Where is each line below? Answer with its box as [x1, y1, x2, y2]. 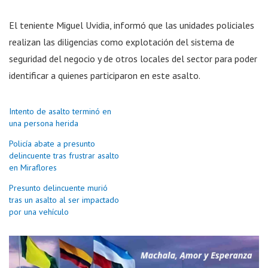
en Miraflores [9, 162, 57, 173]
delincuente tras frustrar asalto [9, 150, 119, 161]
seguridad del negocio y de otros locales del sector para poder [9, 52, 257, 65]
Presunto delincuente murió [9, 182, 108, 193]
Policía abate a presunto [9, 138, 95, 149]
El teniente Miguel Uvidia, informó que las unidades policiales [9, 19, 254, 31]
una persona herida [9, 117, 78, 129]
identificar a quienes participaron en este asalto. [9, 69, 200, 81]
